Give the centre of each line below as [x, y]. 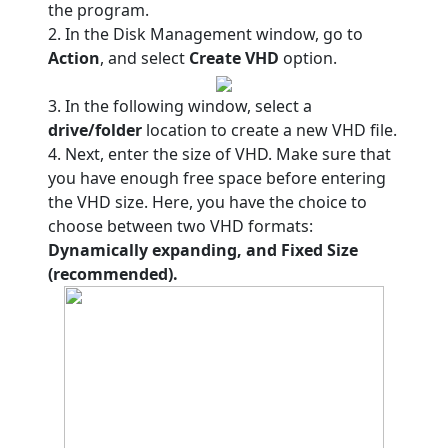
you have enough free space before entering [217, 178]
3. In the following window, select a [180, 106]
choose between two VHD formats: [180, 226]
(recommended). [113, 274]
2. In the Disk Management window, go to [205, 34]
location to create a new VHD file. [269, 130]
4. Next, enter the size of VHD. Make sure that [219, 154]
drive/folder [95, 130]
